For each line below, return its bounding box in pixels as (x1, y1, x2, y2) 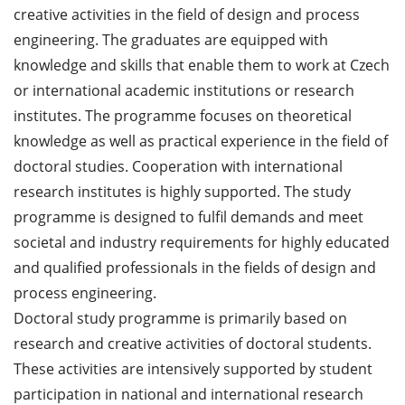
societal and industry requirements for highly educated (14, 231, 390, 252)
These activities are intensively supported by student (14, 358, 372, 379)
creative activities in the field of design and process (14, 4, 360, 24)
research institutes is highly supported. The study (14, 181, 351, 202)
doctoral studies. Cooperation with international (14, 155, 343, 176)
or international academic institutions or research (14, 80, 354, 100)
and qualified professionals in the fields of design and (14, 257, 376, 278)
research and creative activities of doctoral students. (14, 333, 372, 353)
